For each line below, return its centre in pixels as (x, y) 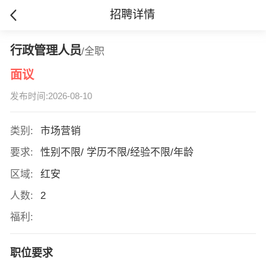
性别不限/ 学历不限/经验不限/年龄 (118, 153)
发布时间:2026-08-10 (51, 96)
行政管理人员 (45, 50)
